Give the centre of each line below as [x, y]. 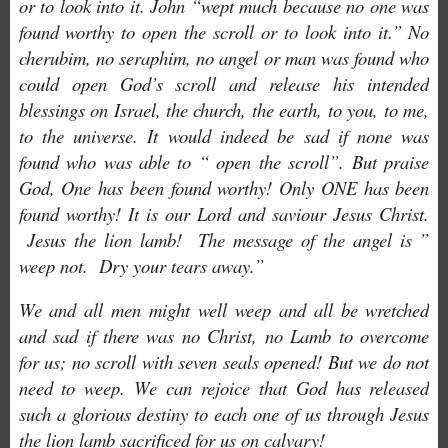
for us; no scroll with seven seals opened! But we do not [224, 361]
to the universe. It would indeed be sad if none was [224, 135]
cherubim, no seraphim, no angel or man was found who [224, 57]
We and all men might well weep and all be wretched [224, 309]
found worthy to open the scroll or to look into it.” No [224, 31]
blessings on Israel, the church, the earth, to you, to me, [224, 109]
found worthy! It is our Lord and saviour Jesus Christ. [224, 213]
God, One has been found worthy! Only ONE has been [224, 187]
